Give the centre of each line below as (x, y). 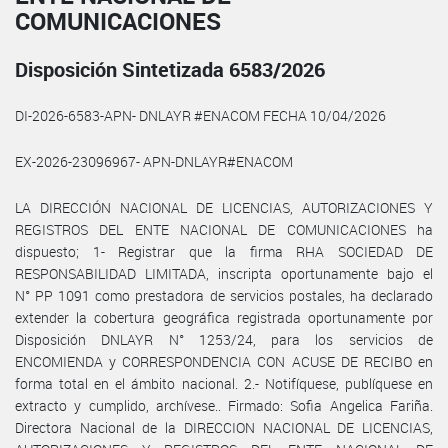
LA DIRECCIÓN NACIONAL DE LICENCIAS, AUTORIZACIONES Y (224, 207)
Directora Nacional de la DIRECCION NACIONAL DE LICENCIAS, (224, 427)
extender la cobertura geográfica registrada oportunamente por (224, 317)
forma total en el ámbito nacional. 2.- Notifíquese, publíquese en (224, 383)
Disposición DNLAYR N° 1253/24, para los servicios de (224, 339)
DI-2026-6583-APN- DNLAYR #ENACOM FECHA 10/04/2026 (200, 115)
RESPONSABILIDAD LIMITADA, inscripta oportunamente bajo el (224, 273)
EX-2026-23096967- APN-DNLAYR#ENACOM (154, 161)
